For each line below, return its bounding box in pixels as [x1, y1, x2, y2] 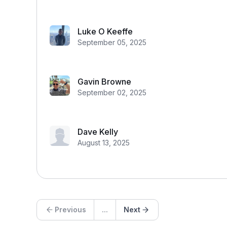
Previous [55, 205, 86, 214]
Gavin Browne [78, 77, 131, 87]
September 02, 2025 [78, 88, 146, 97]
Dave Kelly [78, 127, 118, 137]
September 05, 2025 [78, 38, 146, 47]
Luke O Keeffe [78, 26, 133, 36]
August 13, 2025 [78, 138, 130, 147]
